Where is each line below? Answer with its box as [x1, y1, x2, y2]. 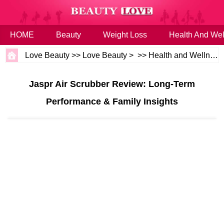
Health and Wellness [148, 51, 210, 59]
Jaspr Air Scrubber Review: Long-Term [29, 79, 195, 89]
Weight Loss [103, 30, 147, 39]
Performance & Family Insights [46, 96, 178, 106]
